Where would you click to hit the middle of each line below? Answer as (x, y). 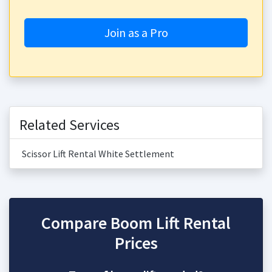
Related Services (70, 125)
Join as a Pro (136, 32)
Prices (136, 243)
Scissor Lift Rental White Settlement (98, 154)
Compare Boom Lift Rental (136, 223)
